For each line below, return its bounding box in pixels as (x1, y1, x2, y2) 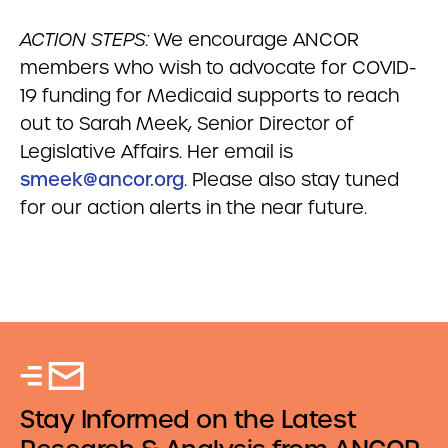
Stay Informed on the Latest (20, 404, 357, 435)
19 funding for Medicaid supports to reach (20, 84, 399, 107)
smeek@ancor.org (20, 168, 184, 191)
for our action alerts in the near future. (20, 196, 367, 219)
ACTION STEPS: (20, 28, 154, 51)
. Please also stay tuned (184, 168, 399, 191)
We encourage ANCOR (154, 28, 359, 51)
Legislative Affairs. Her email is (20, 140, 293, 163)
